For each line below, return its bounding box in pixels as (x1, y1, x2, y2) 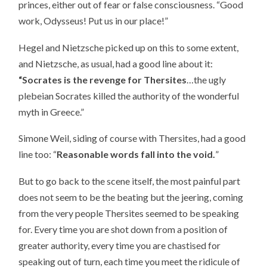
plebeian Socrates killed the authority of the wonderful (18, 89, 240, 101)
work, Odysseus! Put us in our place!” (18, 15, 169, 27)
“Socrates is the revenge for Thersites (18, 73, 187, 85)
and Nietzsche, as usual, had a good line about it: (18, 57, 213, 69)
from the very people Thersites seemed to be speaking (18, 207, 240, 219)
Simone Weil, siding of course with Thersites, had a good (18, 132, 246, 144)
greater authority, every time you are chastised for (18, 239, 221, 251)
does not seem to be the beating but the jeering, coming (18, 191, 244, 203)
